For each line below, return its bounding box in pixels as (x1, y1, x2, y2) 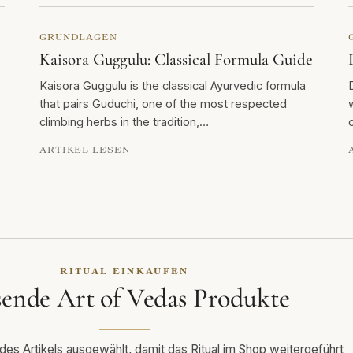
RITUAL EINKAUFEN (60, 266, 189, 277)
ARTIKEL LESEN (39, 144, 130, 155)
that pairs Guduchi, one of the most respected (39, 97, 287, 111)
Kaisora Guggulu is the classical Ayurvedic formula (39, 79, 306, 93)
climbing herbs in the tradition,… (39, 115, 209, 129)
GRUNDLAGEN (39, 32, 117, 43)
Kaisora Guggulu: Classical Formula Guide (39, 50, 313, 70)
